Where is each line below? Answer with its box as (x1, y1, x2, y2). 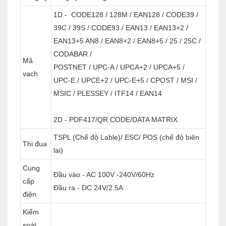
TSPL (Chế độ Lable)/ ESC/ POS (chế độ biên (53, 133, 199, 142)
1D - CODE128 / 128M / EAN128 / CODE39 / (53, 11, 198, 19)
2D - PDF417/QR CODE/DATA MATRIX (53, 116, 178, 124)
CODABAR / (53, 50, 92, 59)
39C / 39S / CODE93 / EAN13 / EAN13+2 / (53, 24, 188, 32)
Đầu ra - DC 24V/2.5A (53, 184, 123, 192)
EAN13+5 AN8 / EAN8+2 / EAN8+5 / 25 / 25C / (53, 37, 201, 45)
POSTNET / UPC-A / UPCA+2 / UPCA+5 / (53, 63, 185, 72)
